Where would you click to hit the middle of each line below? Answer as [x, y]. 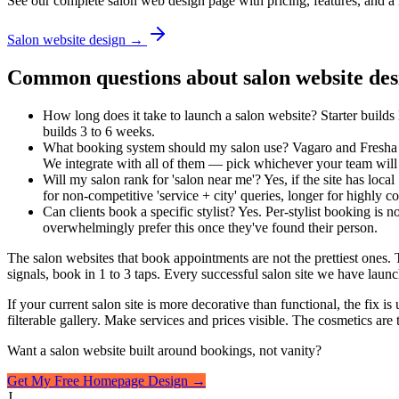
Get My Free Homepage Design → [106, 380]
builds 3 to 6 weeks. [99, 131]
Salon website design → [75, 39]
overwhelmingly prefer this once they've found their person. [210, 227]
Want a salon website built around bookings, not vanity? [164, 350]
